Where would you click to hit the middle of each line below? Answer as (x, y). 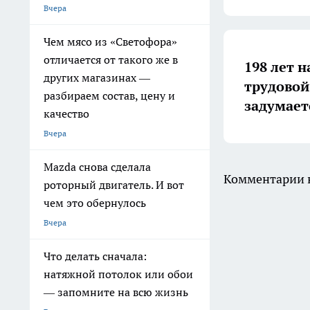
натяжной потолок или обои (118, 274)
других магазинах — (97, 78)
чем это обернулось (95, 203)
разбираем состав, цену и (109, 96)
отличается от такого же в (111, 60)
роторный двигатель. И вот (114, 185)
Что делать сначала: (95, 256)
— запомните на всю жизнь (116, 292)
